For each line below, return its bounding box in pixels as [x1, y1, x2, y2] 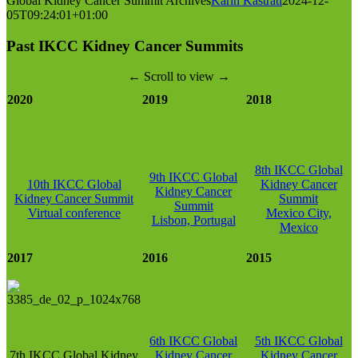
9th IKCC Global [149, 170, 237, 185]
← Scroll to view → [128, 70, 230, 84]
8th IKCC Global [254, 163, 343, 177]
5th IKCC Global [254, 334, 343, 348]
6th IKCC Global [149, 334, 237, 348]
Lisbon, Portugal [151, 213, 236, 228]
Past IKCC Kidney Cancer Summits [6, 37, 243, 54]
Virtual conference [27, 206, 121, 221]
